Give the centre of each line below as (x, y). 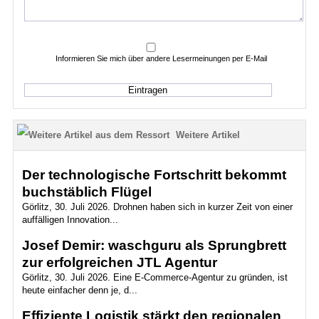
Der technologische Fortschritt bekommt (154, 175)
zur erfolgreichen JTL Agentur (119, 262)
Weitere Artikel (208, 135)
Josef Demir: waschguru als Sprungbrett (154, 245)
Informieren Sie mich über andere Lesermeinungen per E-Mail (162, 58)
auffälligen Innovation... (70, 220)
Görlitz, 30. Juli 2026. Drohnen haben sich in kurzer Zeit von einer (157, 207)
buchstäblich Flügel (87, 192)
